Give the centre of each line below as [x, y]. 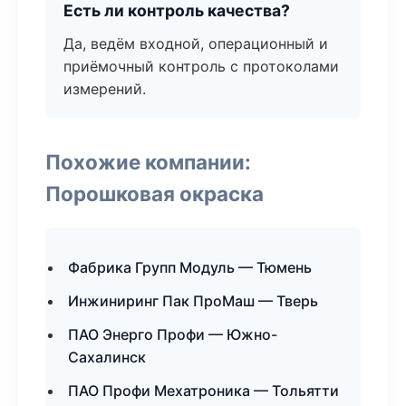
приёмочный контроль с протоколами [201, 66]
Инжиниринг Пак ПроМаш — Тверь [193, 301]
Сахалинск [107, 357]
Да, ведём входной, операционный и [196, 43]
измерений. [105, 89]
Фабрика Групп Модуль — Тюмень [190, 267]
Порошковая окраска [155, 193]
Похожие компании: [148, 162]
